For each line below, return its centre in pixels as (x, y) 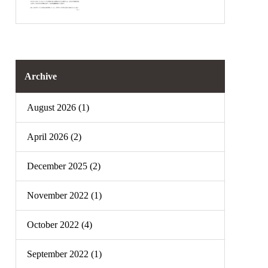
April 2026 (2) (54, 137)
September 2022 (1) (64, 254)
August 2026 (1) (58, 107)
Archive (41, 76)
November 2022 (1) (64, 195)
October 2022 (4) (60, 225)
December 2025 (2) (64, 166)
